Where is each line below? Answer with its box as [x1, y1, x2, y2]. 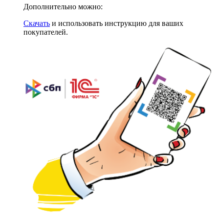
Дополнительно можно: [23, 2, 103, 11]
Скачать [23, 19, 50, 27]
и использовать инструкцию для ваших [50, 19, 183, 27]
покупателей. [23, 27, 68, 36]
